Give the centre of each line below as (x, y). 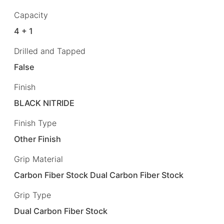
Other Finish (38, 139)
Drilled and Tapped (50, 51)
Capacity (31, 15)
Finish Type (35, 123)
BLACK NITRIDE (44, 103)
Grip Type (32, 195)
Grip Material (38, 159)
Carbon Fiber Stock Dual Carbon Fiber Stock (99, 175)
